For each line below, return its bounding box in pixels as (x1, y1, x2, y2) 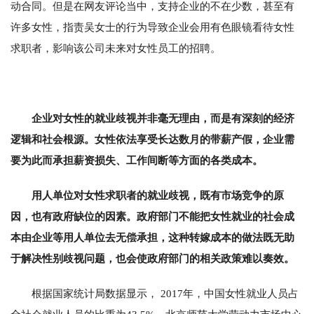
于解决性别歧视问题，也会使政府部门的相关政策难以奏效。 (11, 252, 294, 264)
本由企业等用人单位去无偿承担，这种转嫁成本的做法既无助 (11, 231, 294, 243)
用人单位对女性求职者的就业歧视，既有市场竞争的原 (32, 189, 284, 201)
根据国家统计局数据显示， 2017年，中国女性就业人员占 (32, 287, 299, 299)
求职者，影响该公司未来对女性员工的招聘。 (11, 42, 221, 54)
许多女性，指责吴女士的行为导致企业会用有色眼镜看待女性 (11, 21, 294, 33)
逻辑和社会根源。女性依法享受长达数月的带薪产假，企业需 (11, 133, 294, 145)
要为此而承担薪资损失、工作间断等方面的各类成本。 (11, 154, 263, 166)
